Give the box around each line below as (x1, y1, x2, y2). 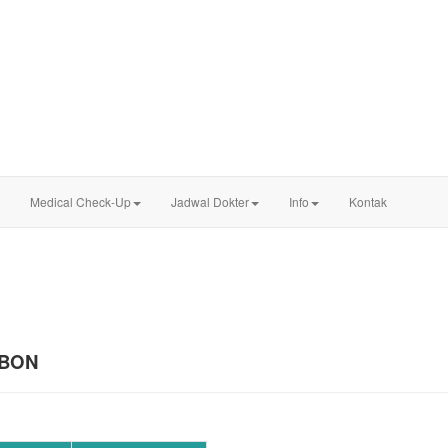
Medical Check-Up (30, 193, 131, 210)
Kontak (349, 193, 387, 210)
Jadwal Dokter (171, 193, 249, 210)
